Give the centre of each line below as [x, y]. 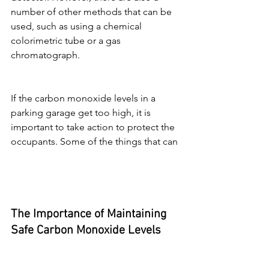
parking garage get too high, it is [82, 113]
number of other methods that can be [92, 12]
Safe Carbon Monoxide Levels [86, 231]
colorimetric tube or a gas [67, 41]
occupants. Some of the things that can [94, 142]
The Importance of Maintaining [90, 215]
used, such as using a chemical [77, 26]
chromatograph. [45, 55]
